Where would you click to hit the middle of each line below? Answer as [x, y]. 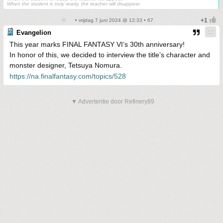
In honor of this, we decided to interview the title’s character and [110, 55]
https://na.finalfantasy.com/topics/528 [68, 76]
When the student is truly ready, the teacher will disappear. [74, 4]
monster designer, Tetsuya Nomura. [66, 65]
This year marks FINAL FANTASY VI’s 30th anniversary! [97, 45]
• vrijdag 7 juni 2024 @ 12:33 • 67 [113, 20]
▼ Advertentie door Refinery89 [113, 102]
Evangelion [34, 33]
